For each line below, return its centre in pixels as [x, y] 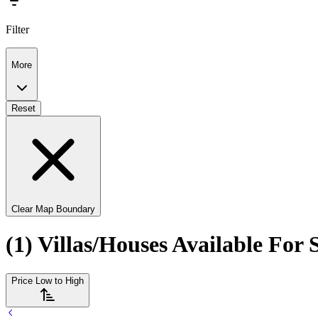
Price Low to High [48, 280]
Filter [17, 30]
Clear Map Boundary [53, 209]
